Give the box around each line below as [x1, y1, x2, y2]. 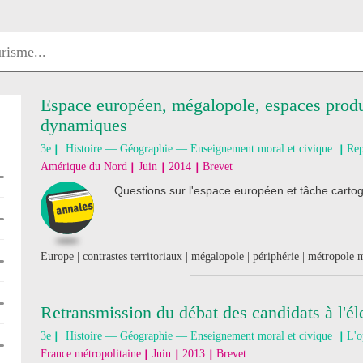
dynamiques [41, 115, 127, 135]
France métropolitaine [41, 348, 141, 360]
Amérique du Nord [41, 160, 127, 173]
